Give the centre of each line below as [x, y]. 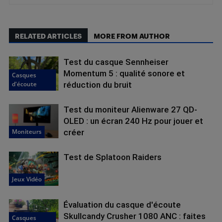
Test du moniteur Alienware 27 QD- [130, 110]
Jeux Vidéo [27, 179]
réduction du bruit [98, 85]
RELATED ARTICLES [48, 36]
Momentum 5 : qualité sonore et [124, 74]
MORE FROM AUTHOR [132, 36]
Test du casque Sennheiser [116, 62]
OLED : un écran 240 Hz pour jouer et [133, 121]
